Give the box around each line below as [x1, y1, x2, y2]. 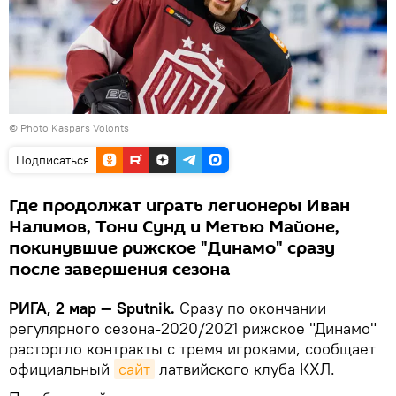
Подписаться [16, 152, 89, 169]
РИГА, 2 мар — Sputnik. [9, 298, 175, 319]
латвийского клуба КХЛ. [155, 359, 335, 380]
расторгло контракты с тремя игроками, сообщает [9, 339, 376, 360]
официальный [9, 359, 114, 380]
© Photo [9, 121, 51, 135]
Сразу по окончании [175, 298, 326, 319]
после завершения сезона [9, 257, 230, 283]
